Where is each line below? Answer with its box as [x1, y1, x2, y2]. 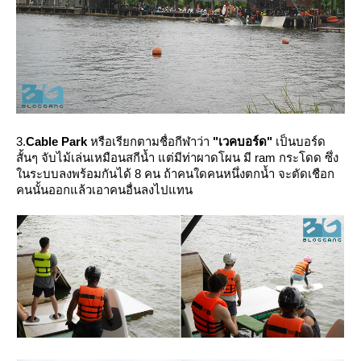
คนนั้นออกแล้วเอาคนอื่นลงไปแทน [16, 183, 193, 197]
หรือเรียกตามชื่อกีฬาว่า [87, 135, 213, 149]
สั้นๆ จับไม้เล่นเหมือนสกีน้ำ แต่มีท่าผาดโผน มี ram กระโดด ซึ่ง [16, 151, 338, 165]
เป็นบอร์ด [272, 135, 326, 149]
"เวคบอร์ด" [213, 135, 272, 149]
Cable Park [26, 135, 87, 149]
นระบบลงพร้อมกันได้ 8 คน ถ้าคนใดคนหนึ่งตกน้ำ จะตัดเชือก [16, 167, 334, 181]
